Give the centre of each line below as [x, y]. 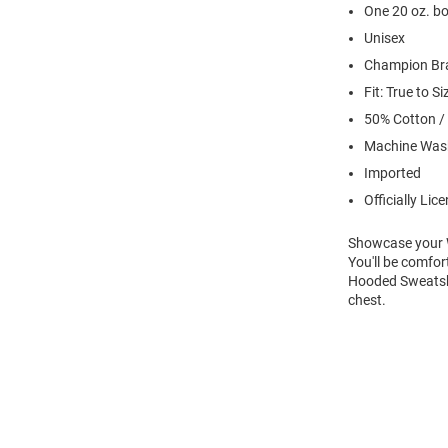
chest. [367, 300]
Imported [392, 173]
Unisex [384, 38]
